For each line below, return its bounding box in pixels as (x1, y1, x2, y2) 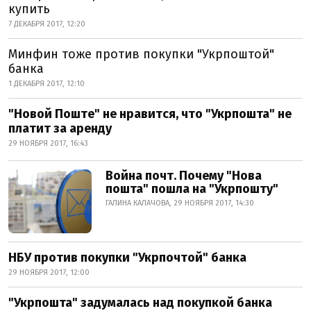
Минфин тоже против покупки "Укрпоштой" (8, 47, 274, 62)
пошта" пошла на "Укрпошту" (106, 181, 278, 196)
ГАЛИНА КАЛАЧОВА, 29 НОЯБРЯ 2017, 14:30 (106, 199, 254, 208)
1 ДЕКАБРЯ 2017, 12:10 (8, 79, 85, 88)
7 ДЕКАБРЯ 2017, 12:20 (8, 19, 85, 28)
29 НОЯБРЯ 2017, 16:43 (8, 139, 88, 148)
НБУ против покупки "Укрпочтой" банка (8, 250, 246, 265)
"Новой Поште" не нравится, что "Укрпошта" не (8, 106, 292, 121)
